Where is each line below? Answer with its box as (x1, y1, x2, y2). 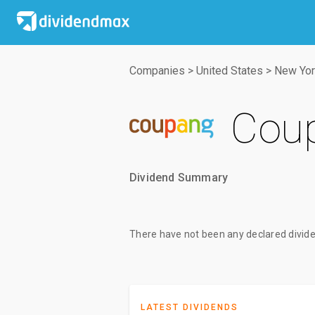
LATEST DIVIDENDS (141, 302, 238, 312)
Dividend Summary (129, 171, 229, 184)
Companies (129, 64, 185, 77)
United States (196, 64, 263, 77)
